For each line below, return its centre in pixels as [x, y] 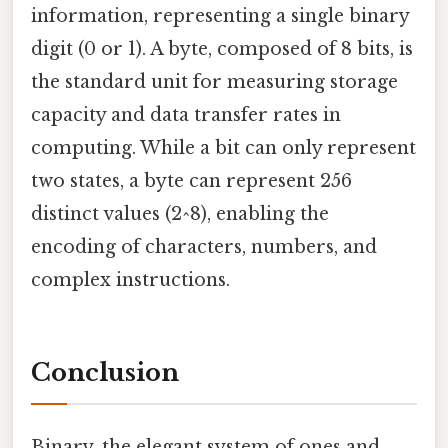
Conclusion [105, 372]
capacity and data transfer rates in [186, 115]
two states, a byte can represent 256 [191, 181]
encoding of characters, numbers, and [204, 247]
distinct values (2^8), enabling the [180, 214]
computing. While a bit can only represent [223, 148]
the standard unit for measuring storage [214, 82]
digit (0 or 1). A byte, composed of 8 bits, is [222, 49]
